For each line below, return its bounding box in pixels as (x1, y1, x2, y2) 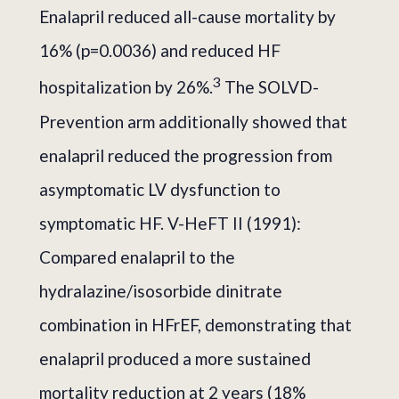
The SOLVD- (221, 77, 319, 98)
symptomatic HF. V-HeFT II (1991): (39, 212, 301, 233)
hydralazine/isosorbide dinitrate (39, 280, 282, 301)
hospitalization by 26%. (39, 77, 213, 98)
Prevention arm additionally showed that (39, 110, 347, 132)
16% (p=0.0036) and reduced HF (39, 40, 281, 61)
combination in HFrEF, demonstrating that (39, 313, 352, 335)
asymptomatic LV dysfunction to (39, 178, 281, 199)
